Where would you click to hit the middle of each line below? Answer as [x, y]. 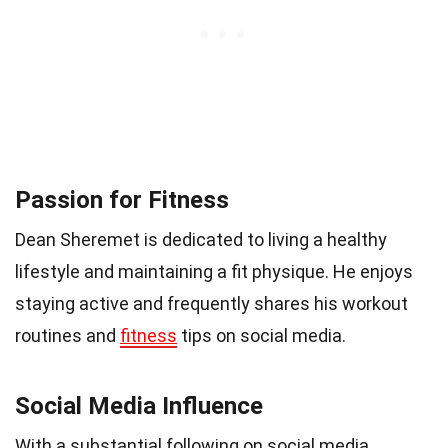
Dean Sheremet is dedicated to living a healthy [201, 239]
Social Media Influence [139, 405]
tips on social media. [261, 335]
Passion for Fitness [122, 199]
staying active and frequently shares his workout [211, 303]
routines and [67, 335]
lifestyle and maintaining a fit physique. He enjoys [214, 271]
